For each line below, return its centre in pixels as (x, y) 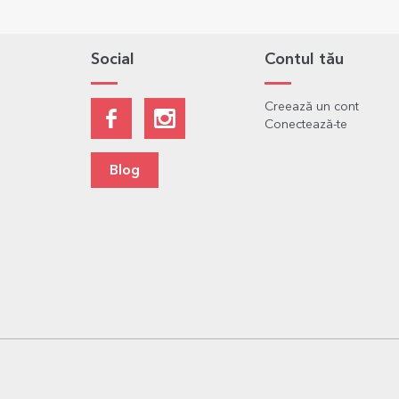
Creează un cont (312, 107)
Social (113, 60)
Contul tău (304, 60)
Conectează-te (306, 125)
